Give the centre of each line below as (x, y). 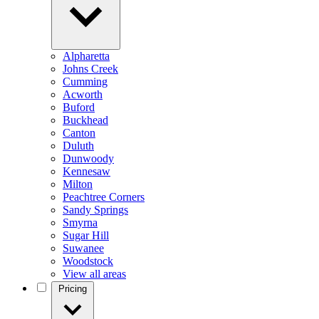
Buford (79, 107)
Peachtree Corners (104, 197)
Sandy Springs (95, 210)
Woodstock (88, 261)
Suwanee (83, 248)
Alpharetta (86, 56)
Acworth (83, 94)
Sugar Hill (86, 235)
